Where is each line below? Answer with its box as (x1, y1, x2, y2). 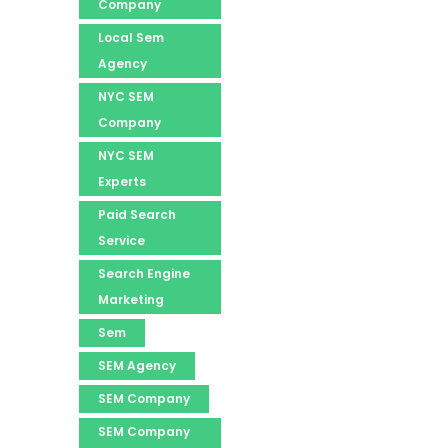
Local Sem (98, 29, 164, 47)
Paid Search (98, 206, 176, 224)
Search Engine (98, 265, 190, 283)
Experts (98, 173, 146, 191)
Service (98, 232, 145, 250)
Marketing (98, 291, 164, 309)
